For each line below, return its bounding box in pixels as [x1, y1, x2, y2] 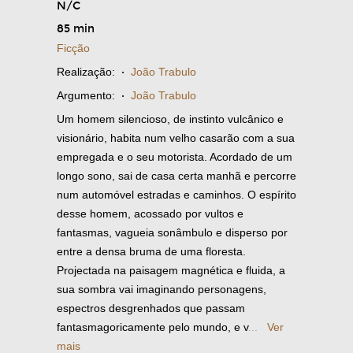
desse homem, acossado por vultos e [57, 207, 243, 221]
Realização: [57, 65, 115, 79]
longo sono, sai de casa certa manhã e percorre [57, 169, 296, 183]
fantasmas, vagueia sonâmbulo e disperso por [57, 226, 288, 240]
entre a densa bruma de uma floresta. [57, 245, 246, 258]
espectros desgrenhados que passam [57, 302, 245, 315]
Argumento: [57, 89, 115, 102]
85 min [57, 22, 95, 36]
